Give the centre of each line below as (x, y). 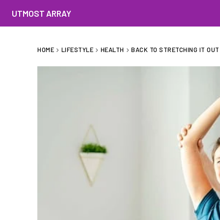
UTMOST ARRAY (41, 13)
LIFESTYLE (77, 50)
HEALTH (112, 50)
